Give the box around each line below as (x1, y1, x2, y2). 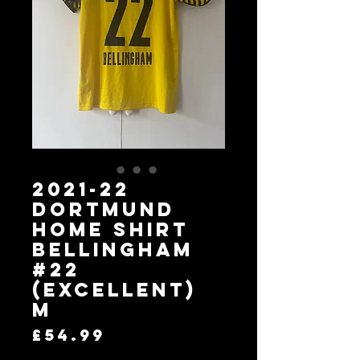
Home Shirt (32, 217, 189, 241)
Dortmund (32, 197, 175, 221)
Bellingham (32, 237, 194, 261)
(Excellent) (32, 277, 197, 301)
